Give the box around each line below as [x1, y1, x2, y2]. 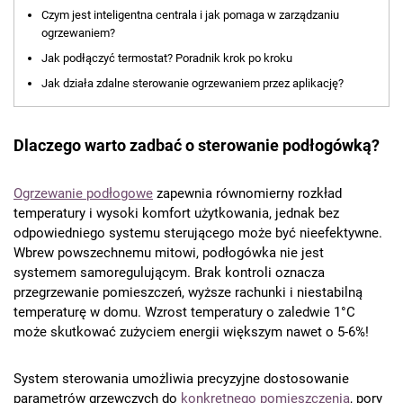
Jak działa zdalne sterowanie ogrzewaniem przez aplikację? [41, 76, 344, 91]
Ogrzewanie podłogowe [13, 185, 153, 202]
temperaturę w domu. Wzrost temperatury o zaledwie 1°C [13, 304, 355, 321]
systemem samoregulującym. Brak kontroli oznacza [13, 264, 325, 282]
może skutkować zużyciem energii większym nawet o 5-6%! [13, 324, 369, 341]
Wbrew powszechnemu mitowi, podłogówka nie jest [13, 245, 324, 262]
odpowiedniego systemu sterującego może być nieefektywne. [13, 225, 382, 242]
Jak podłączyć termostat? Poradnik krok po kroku [41, 51, 292, 66]
